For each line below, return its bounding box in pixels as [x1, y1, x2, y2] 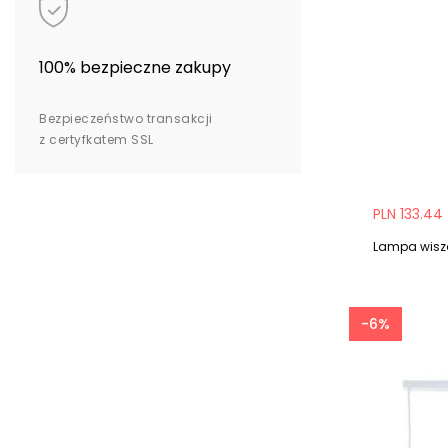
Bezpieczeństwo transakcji [39, 110, 213, 128]
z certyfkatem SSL [39, 131, 154, 149]
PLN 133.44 [373, 203, 443, 224]
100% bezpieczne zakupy [39, 56, 231, 80]
